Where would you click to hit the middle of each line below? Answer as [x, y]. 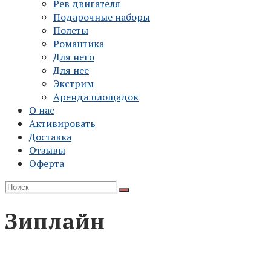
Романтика [79, 44]
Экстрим [73, 83]
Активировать [62, 123]
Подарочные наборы [102, 17]
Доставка [50, 137]
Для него [74, 57]
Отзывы [47, 150]
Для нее [71, 70]
